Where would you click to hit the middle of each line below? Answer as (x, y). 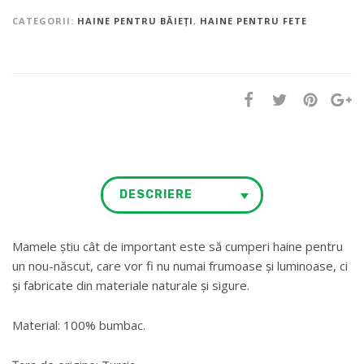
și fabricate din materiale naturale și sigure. (131, 285)
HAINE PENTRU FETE (253, 20)
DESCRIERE (156, 194)
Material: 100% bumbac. (79, 325)
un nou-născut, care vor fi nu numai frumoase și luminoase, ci (180, 265)
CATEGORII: (45, 20)
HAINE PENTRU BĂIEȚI (135, 20)
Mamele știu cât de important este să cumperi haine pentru (178, 246)
